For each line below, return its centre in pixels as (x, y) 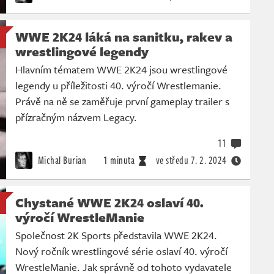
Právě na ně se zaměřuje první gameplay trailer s (122, 102)
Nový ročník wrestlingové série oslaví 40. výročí (121, 251)
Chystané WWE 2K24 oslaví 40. (109, 203)
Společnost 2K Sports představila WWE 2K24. (116, 235)
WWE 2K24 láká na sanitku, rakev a (124, 37)
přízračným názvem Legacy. (76, 117)
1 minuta (119, 161)
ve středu (172, 161)
